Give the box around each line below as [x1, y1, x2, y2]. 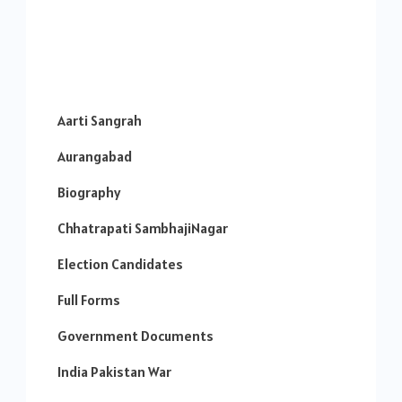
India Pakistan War [57, 363, 171, 381]
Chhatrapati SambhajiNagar [57, 219, 228, 238]
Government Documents [57, 327, 214, 345]
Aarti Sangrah [57, 111, 142, 130]
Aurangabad [57, 147, 132, 166]
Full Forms [57, 291, 120, 310]
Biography [57, 183, 120, 202]
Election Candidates [57, 255, 183, 274]
